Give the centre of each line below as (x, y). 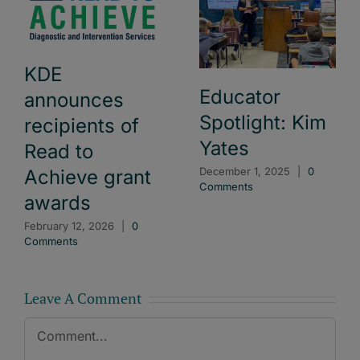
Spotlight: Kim (263, 122)
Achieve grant (88, 177)
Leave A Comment (83, 299)
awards (57, 202)
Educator (240, 96)
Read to (59, 151)
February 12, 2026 (69, 225)
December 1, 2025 (245, 172)
